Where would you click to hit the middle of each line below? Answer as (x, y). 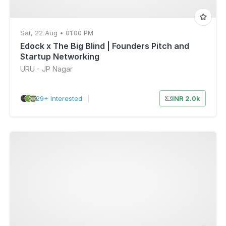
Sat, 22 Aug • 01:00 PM (57, 33)
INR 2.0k (186, 98)
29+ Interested (59, 98)
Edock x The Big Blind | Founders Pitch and (105, 46)
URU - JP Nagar (46, 69)
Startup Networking (60, 56)
